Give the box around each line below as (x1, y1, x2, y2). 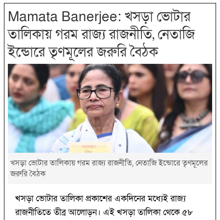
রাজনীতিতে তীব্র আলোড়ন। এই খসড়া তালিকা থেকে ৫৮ (15, 207, 193, 219)
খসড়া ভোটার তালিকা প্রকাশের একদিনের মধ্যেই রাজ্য (15, 193, 186, 205)
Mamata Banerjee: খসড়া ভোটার (8, 8, 191, 27)
